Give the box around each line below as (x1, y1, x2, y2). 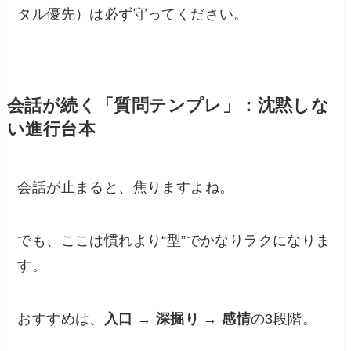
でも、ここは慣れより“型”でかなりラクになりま (17, 232, 331, 248)
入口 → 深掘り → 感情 (103, 310, 251, 327)
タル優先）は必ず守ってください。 (17, 5, 248, 22)
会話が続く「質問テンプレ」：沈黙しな (6, 96, 330, 115)
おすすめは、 (17, 310, 104, 327)
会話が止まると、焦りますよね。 (17, 179, 234, 195)
